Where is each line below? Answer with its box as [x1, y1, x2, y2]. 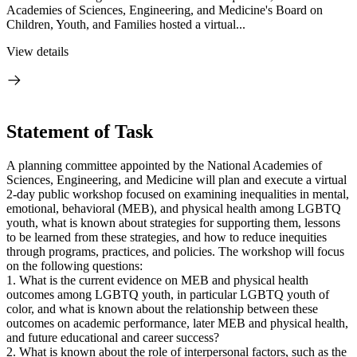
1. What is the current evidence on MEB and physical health [6, 273, 308, 287]
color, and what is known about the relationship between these [6, 301, 318, 316]
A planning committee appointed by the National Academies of [6, 158, 322, 172]
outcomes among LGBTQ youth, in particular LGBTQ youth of [6, 287, 329, 301]
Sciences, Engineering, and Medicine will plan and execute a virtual [6, 172, 347, 186]
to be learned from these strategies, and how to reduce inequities [6, 229, 327, 244]
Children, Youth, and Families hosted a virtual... [6, 18, 245, 31]
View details [6, 45, 69, 58]
